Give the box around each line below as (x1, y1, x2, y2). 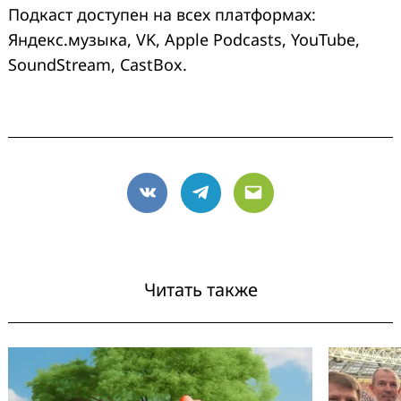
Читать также (143, 277, 258, 302)
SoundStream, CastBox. (8, 53, 187, 75)
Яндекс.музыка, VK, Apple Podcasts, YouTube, (8, 28, 360, 50)
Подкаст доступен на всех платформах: (8, 3, 316, 25)
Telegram (199, 192, 270, 215)
